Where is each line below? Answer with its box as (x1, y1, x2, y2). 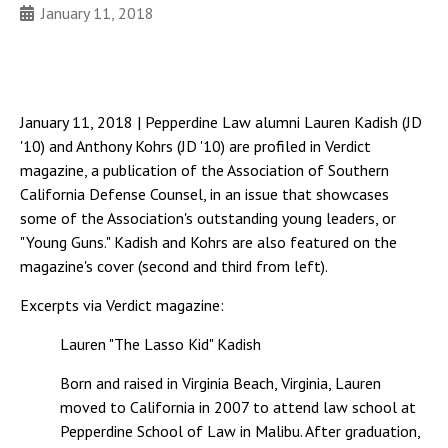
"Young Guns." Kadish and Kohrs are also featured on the (20, 232, 397, 252)
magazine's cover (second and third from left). (20, 256, 328, 276)
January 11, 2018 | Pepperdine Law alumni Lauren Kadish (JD (20, 112, 422, 132)
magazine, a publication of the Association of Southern (20, 160, 389, 180)
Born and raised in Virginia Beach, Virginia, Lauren (60, 373, 381, 393)
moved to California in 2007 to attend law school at (60, 397, 416, 417)
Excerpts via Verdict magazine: (20, 295, 224, 315)
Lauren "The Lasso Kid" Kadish (60, 334, 261, 354)
